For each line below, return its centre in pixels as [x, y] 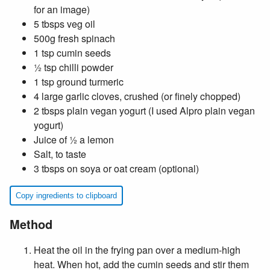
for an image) [62, 9]
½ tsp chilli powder [74, 67]
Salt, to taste [60, 154]
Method [31, 224]
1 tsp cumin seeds [72, 53]
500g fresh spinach [74, 38]
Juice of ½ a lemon [74, 140]
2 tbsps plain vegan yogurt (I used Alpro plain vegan [144, 111]
